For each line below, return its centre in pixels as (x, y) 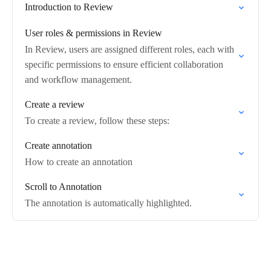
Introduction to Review (69, 7)
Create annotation (58, 145)
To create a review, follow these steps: (97, 121)
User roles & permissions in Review (93, 33)
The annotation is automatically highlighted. (108, 203)
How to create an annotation (79, 162)
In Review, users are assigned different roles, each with (129, 49)
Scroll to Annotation (63, 187)
